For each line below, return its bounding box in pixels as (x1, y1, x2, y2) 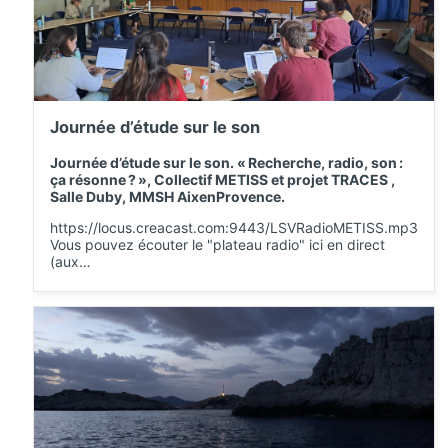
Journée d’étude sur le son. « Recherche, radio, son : (50, 153, 403, 171)
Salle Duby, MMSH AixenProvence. (50, 187, 285, 205)
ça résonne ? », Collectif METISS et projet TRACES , (50, 170, 395, 188)
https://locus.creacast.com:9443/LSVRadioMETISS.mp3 (50, 218, 418, 236)
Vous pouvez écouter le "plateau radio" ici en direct (50, 235, 385, 253)
